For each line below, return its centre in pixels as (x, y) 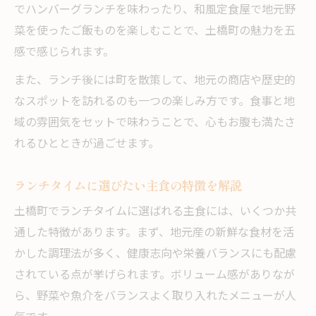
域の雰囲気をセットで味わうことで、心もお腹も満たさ (155, 123)
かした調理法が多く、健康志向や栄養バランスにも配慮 (155, 255)
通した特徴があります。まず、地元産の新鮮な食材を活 (154, 233)
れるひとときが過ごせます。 (87, 145)
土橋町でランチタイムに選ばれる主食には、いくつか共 (155, 212)
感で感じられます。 (64, 53)
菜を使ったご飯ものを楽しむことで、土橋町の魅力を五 (155, 32)
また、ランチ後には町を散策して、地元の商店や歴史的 (155, 81)
